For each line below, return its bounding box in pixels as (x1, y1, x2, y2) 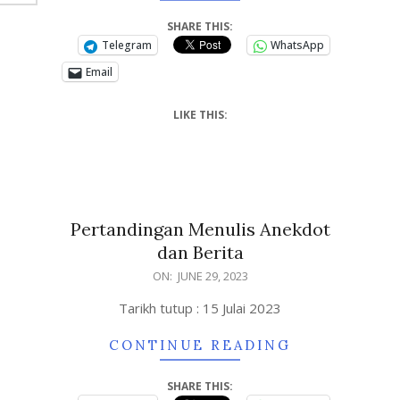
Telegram (102, 37, 152, 53)
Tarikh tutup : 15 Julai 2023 (119, 299, 281, 317)
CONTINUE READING (109, 337, 291, 354)
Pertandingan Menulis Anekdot (70, 218, 330, 240)
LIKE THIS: (172, 107, 228, 122)
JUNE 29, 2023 (177, 268, 248, 284)
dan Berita (156, 241, 244, 263)
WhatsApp (271, 37, 324, 53)
